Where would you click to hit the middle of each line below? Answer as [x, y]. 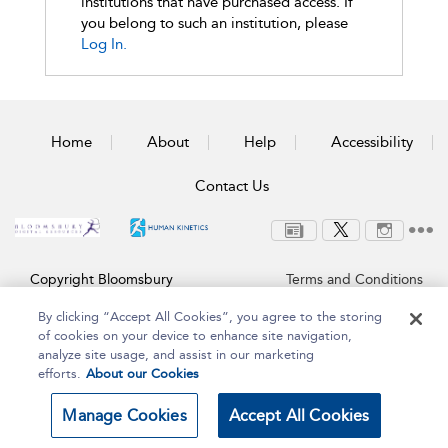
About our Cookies [143, 373]
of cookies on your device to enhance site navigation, [195, 335]
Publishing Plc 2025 [91, 296]
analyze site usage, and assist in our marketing [176, 354]
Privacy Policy [391, 296]
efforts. [60, 373]
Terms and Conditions [354, 279]
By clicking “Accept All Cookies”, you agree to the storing [210, 316]
